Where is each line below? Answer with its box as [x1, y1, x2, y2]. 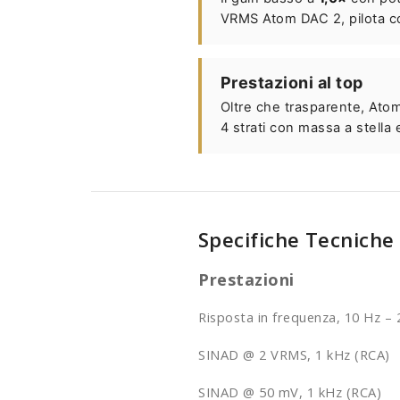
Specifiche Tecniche [198, 226, 395, 254]
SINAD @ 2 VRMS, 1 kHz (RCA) [198, 345, 390, 363]
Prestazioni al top [220, 72, 363, 92]
